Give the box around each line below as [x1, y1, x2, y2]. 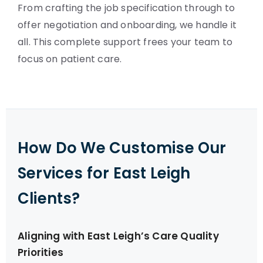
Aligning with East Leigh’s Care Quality [18, 229, 219, 243]
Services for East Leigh [18, 163, 191, 184]
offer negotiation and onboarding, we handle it [18, 18, 237, 32]
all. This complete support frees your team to [18, 35, 233, 49]
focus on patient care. [18, 52, 122, 66]
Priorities [18, 245, 63, 259]
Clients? [18, 188, 80, 209]
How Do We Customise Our [18, 137, 227, 159]
